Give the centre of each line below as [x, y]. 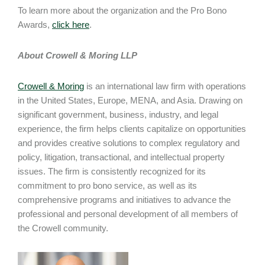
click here [71, 25]
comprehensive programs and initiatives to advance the [124, 200]
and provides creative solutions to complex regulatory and [129, 143]
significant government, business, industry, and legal [118, 114]
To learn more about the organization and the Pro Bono [122, 10]
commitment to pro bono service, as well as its [107, 185]
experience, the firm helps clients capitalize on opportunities [132, 129]
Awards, [35, 25]
